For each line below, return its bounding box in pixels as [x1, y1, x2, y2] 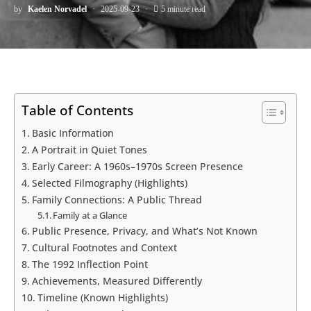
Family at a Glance [53, 209, 128, 221]
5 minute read [161, 4, 205, 14]
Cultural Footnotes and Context [31, 241, 177, 254]
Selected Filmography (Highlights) [31, 176, 187, 190]
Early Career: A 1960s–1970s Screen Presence [31, 160, 243, 173]
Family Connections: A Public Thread [31, 193, 202, 206]
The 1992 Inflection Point [31, 258, 148, 271]
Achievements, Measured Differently [31, 274, 202, 287]
